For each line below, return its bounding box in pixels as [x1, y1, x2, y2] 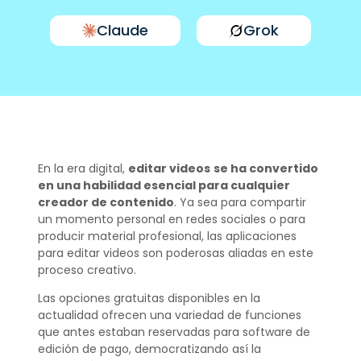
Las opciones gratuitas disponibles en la [37, 290, 260, 307]
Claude [97, 20, 148, 40]
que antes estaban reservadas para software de [37, 324, 310, 341]
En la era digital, [37, 160, 128, 176]
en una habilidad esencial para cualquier [37, 177, 290, 193]
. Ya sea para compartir [173, 194, 306, 210]
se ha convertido [213, 160, 318, 176]
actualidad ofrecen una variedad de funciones [37, 307, 301, 324]
